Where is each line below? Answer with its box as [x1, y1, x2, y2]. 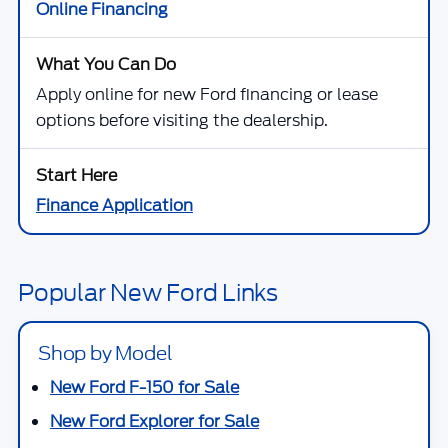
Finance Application [36, 194, 193, 217]
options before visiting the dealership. [36, 109, 328, 132]
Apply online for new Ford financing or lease [36, 83, 378, 106]
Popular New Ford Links [18, 276, 278, 310]
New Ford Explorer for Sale [50, 410, 259, 433]
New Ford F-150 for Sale [50, 376, 239, 399]
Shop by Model [38, 339, 173, 367]
